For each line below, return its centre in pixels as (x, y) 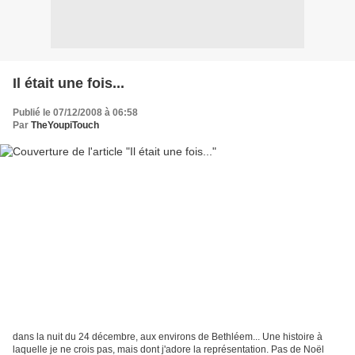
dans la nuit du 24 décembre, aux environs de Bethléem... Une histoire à (168, 337)
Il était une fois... (69, 83)
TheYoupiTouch (65, 125)
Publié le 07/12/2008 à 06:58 (75, 112)
